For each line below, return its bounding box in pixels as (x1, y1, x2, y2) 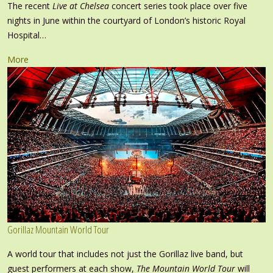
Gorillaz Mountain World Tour (7, 222, 109, 236)
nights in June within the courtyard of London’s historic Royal (7, 14, 246, 26)
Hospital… (7, 29, 46, 41)
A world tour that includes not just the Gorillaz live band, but (7, 247, 243, 260)
